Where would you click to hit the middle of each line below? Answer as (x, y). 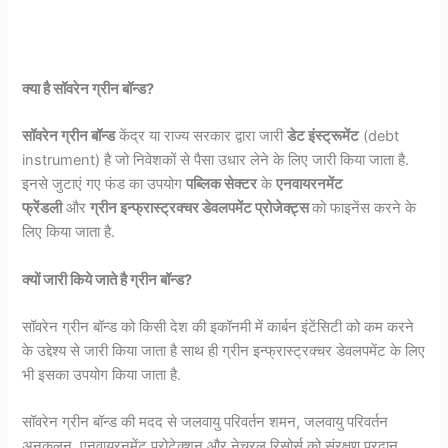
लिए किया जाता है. (69, 232)
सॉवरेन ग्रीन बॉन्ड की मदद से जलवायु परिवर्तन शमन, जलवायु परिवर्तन (205, 422)
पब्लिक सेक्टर (222, 184)
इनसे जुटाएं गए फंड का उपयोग (104, 184)
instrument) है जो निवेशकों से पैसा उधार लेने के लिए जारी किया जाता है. (216, 160)
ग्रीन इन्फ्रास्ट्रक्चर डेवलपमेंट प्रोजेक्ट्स (201, 208)
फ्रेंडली (42, 208)
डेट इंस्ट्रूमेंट (323, 136)
